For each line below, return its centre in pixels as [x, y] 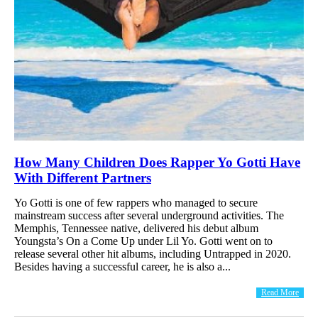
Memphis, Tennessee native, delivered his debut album [136, 228]
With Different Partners [83, 177]
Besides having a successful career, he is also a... [122, 266]
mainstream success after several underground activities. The [149, 215]
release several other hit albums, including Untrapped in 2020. [153, 253]
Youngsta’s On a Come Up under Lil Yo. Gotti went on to [143, 241]
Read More [280, 292]
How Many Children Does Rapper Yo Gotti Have [157, 162]
